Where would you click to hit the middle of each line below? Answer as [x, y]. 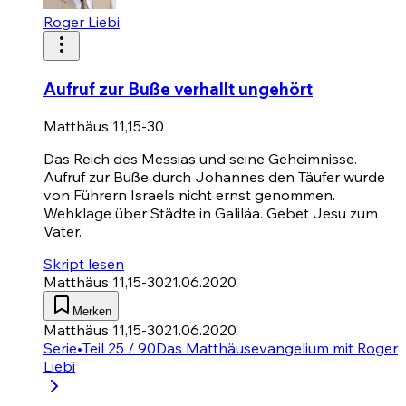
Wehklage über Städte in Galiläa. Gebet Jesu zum [211, 213]
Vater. [63, 231]
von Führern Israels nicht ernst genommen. [189, 194]
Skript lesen [84, 263]
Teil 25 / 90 [119, 348]
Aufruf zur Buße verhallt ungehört [178, 89]
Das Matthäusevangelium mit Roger [277, 348]
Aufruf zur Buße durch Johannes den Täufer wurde [214, 176]
